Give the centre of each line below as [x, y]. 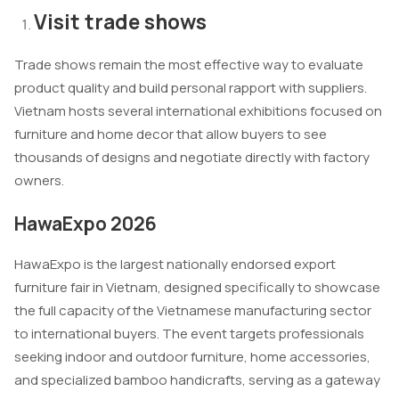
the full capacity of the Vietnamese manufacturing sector [193, 310]
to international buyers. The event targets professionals [189, 333]
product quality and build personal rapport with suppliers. [191, 88]
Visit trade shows [120, 21]
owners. [39, 181]
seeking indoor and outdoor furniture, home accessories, [192, 356]
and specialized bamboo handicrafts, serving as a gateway [197, 379]
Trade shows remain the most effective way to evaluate [189, 65]
